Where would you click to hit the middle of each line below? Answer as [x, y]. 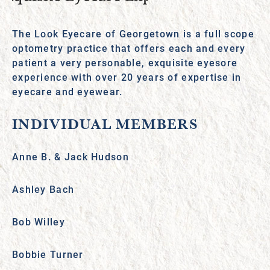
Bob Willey [39, 221]
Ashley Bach [43, 189]
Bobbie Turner [48, 254]
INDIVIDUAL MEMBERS [105, 124]
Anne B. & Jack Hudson [71, 156]
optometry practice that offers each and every [129, 48]
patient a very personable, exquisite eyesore [125, 62]
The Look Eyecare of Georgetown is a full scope [133, 33]
